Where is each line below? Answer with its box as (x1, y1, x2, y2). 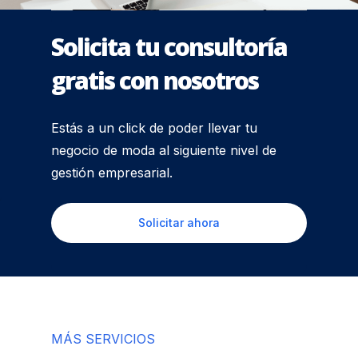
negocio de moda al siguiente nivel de (51, 142, 277, 159)
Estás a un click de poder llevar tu (51, 120, 258, 137)
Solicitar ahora (138, 216, 220, 230)
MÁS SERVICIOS (51, 330, 156, 347)
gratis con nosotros (51, 64, 259, 97)
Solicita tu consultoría (51, 30, 288, 64)
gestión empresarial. (51, 165, 173, 181)
